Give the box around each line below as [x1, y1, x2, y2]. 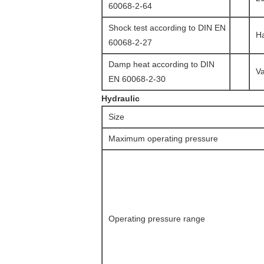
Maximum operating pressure [108, 134, 218, 143]
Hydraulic [101, 94, 140, 103]
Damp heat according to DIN [108, 60, 214, 69]
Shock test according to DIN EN [108, 23, 226, 32]
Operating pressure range [108, 214, 205, 223]
